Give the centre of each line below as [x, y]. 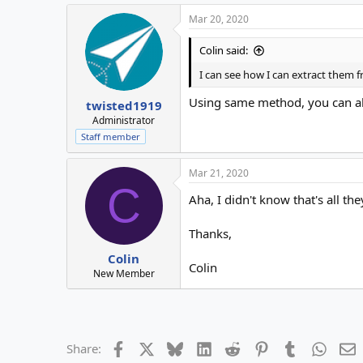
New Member [124, 274]
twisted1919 [124, 105]
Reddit [258, 347]
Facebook [152, 347]
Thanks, [210, 233]
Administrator [124, 120]
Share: [84, 349]
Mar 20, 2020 [219, 19]
